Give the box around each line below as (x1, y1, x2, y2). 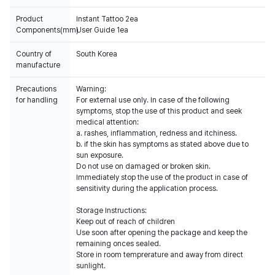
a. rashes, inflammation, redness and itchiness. (76, 129, 237, 137)
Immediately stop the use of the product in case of (76, 173, 248, 182)
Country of (16, 50, 52, 58)
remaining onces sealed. (76, 239, 161, 248)
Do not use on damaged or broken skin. (76, 162, 211, 171)
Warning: (76, 85, 106, 93)
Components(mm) (16, 26, 79, 34)
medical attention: (76, 118, 139, 126)
